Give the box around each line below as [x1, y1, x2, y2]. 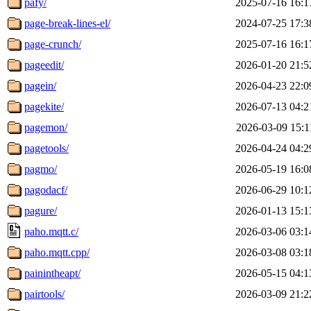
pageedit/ [24, 58, 64, 71]
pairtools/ [24, 287, 65, 300]
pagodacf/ [24, 183, 67, 196]
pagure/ [24, 204, 57, 217]
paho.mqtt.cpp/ [24, 246, 90, 258]
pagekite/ [24, 100, 64, 112]
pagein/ [24, 79, 56, 92]
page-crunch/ [24, 37, 81, 50]
